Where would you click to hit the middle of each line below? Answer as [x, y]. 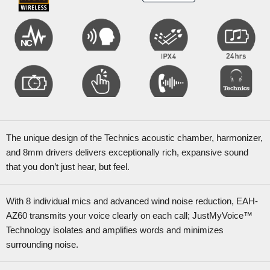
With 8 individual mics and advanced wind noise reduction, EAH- [132, 201]
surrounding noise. [42, 244]
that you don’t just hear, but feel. [68, 167]
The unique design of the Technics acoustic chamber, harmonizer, [134, 138]
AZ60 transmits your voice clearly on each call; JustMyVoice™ [129, 215]
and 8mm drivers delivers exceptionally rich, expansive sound [127, 152]
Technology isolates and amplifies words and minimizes [115, 230]
